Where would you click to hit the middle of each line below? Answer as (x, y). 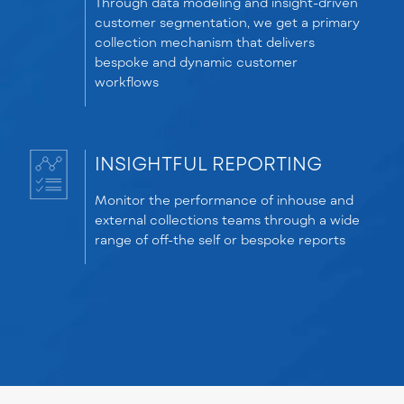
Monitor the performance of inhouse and (224, 200)
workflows (127, 82)
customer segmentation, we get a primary (227, 22)
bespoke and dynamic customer (196, 62)
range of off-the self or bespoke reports (220, 239)
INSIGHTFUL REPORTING (208, 163)
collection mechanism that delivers (205, 42)
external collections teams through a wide (227, 220)
